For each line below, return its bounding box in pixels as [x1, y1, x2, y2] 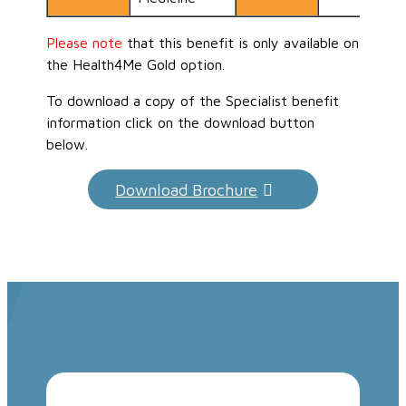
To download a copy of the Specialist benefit [46, 92, 340, 110]
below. [46, 136, 89, 153]
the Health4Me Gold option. [46, 56, 226, 73]
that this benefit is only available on [122, 34, 360, 52]
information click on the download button [46, 114, 315, 131]
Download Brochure [115, 180, 258, 200]
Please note [46, 34, 123, 52]
